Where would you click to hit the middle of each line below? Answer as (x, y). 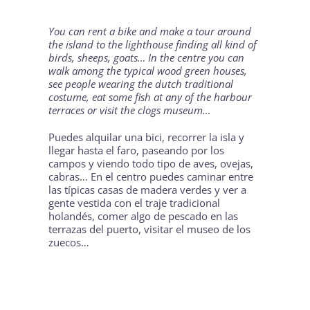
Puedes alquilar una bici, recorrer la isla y (147, 137)
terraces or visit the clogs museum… (130, 110)
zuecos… (69, 243)
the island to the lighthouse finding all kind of (153, 45)
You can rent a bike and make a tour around (150, 31)
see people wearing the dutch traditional (141, 84)
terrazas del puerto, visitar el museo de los (150, 229)
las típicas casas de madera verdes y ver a (148, 190)
